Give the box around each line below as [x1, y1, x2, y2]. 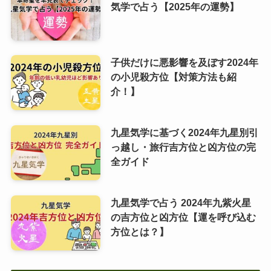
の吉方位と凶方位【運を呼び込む [110, 211, 256, 223]
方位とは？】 [110, 226, 169, 237]
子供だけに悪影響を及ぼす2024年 [110, 56, 258, 68]
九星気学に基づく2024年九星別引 [110, 126, 258, 138]
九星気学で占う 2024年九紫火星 [110, 197, 251, 208]
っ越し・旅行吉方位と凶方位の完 [110, 141, 256, 152]
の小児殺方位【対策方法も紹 [110, 71, 237, 82]
